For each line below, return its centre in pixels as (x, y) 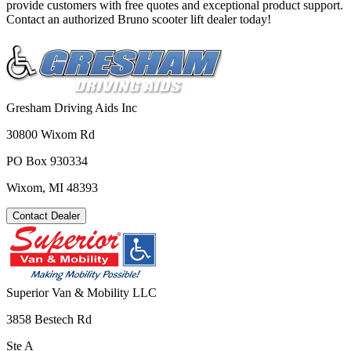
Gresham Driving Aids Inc (72, 107)
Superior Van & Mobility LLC (81, 292)
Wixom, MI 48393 (52, 187)
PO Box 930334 (47, 161)
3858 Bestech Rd (49, 319)
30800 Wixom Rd (51, 134)
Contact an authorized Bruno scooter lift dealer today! (139, 19)
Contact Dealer (46, 215)
